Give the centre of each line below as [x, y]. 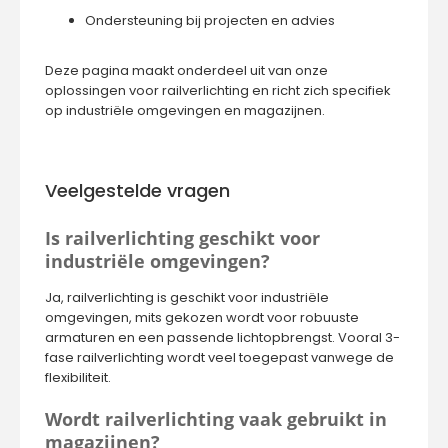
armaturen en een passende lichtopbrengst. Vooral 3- [222, 337]
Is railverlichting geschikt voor [182, 238]
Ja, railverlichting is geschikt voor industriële [187, 297]
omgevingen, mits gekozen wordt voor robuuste [202, 317]
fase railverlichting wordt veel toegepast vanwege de [219, 357]
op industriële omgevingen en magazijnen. [185, 110]
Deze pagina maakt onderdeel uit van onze [186, 70]
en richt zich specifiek [320, 90]
